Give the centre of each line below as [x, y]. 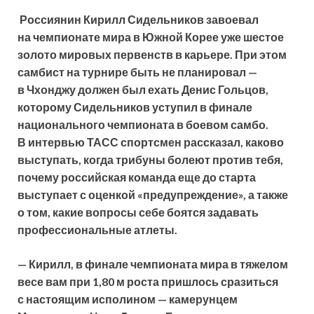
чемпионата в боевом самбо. [188, 124]
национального [62, 124]
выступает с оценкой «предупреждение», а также [153, 194]
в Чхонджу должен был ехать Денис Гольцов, [143, 89]
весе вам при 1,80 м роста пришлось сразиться [148, 281]
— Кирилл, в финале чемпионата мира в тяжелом [153, 264]
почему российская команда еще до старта [137, 177]
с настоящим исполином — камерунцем [128, 299]
